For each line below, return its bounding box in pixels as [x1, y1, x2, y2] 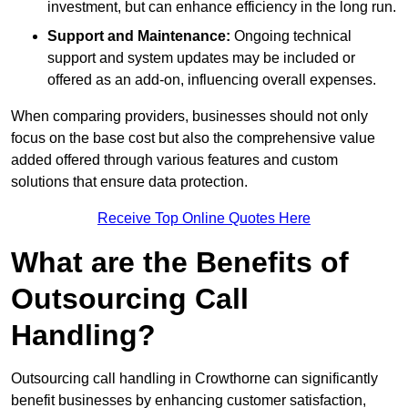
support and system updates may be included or [47, 50, 355, 66]
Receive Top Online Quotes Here [97, 210, 311, 227]
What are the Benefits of [11, 246, 349, 280]
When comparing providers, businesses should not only [11, 108, 368, 125]
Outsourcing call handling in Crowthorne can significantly [11, 371, 378, 387]
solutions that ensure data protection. [11, 174, 248, 190]
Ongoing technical [230, 28, 352, 45]
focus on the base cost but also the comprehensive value [11, 130, 375, 147]
